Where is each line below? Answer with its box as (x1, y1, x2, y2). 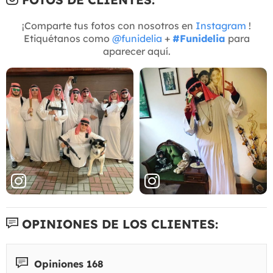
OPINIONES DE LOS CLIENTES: (18, 216, 218, 232)
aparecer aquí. (102, 44, 171, 57)
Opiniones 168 (31, 257, 104, 270)
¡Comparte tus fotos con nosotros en (22, 19, 196, 32)
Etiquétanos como (23, 32, 112, 44)
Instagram (196, 19, 246, 32)
